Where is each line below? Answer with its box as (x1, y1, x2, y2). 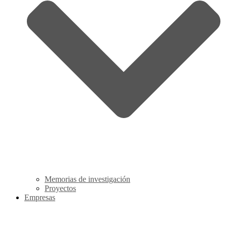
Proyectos (45, 184, 76, 193)
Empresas (24, 193, 55, 202)
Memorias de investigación (45, 175, 130, 184)
